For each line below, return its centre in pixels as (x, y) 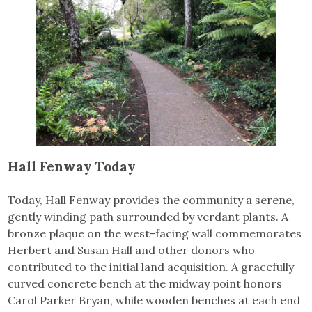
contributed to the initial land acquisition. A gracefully (151, 266)
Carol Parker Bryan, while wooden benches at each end (154, 300)
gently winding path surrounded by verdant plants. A (148, 216)
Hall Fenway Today (72, 166)
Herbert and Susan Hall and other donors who (132, 250)
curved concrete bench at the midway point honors (145, 283)
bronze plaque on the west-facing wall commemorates (155, 233)
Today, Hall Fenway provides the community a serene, (151, 200)
